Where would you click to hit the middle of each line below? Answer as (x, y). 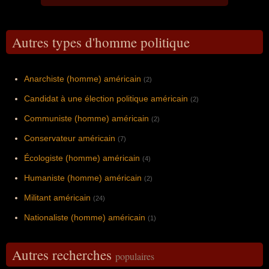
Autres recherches (64, 254)
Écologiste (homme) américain (82, 158)
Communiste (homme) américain (86, 118)
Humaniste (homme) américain (83, 177)
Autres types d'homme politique (101, 42)
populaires (135, 256)
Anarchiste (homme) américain (83, 78)
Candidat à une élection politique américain (106, 98)
